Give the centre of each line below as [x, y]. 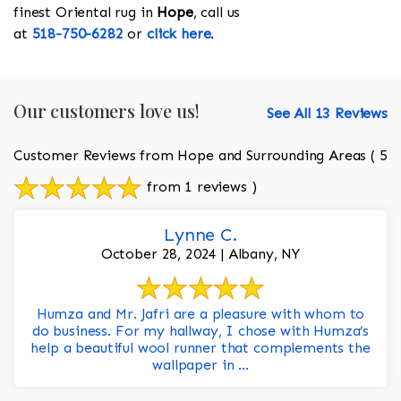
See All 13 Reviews [327, 114]
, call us [217, 13]
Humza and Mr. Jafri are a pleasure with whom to [200, 314]
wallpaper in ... [200, 365]
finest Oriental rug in [85, 13]
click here [179, 34]
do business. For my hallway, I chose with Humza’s [200, 331]
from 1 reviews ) [200, 186]
